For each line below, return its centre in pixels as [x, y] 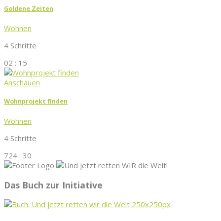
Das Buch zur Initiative [53, 185]
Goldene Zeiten [29, 8]
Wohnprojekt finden [36, 102]
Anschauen [22, 82]
